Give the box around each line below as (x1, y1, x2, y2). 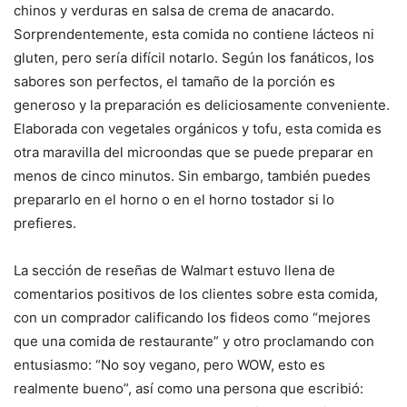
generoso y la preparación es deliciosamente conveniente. (14, 96, 390, 114)
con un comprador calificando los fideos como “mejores (14, 309, 371, 327)
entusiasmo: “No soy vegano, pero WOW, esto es (14, 356, 325, 374)
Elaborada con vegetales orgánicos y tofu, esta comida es (14, 120, 382, 138)
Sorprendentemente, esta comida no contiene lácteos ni (14, 25, 374, 44)
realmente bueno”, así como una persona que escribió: (14, 380, 363, 398)
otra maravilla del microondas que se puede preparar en (14, 144, 373, 162)
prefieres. (14, 214, 76, 233)
